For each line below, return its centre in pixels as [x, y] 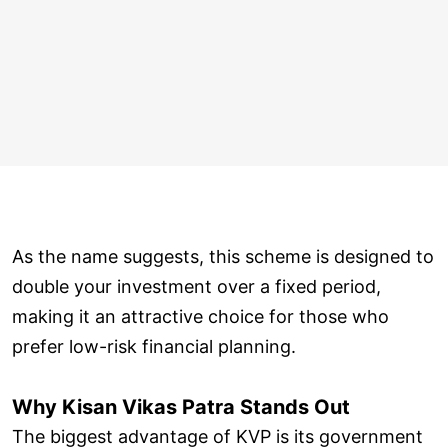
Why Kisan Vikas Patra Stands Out [181, 406]
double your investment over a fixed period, [196, 286]
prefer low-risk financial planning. [154, 346]
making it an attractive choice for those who [200, 316]
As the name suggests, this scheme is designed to [223, 256]
